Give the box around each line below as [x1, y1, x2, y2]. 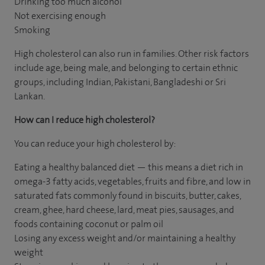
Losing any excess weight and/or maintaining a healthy [14, 232, 235, 244]
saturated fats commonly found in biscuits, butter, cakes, [14, 189, 241, 202]
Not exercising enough [14, 9, 106, 22]
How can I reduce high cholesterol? [14, 114, 155, 126]
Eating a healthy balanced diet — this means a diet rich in [14, 161, 243, 173]
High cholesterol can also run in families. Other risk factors [14, 47, 249, 60]
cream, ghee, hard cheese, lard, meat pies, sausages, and [14, 203, 234, 216]
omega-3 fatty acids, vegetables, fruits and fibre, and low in [14, 175, 251, 188]
